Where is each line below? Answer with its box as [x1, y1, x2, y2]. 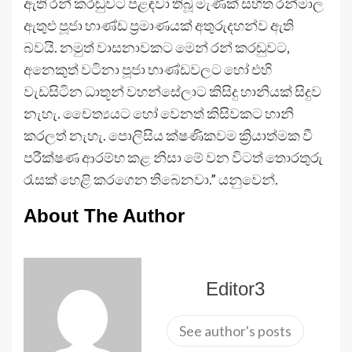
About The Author [24, 205, 185, 227]
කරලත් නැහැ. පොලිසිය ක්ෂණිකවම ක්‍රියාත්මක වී [24, 126, 313, 145]
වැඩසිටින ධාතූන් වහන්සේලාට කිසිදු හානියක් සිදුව [24, 82, 321, 101]
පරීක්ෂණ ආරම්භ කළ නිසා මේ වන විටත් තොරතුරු [24, 148, 323, 167]
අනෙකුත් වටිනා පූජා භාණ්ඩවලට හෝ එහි [24, 60, 272, 79]
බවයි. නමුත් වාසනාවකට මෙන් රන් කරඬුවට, [24, 38, 290, 57]
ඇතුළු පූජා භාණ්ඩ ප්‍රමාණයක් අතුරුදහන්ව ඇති [24, 16, 294, 35]
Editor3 [205, 278, 265, 300]
